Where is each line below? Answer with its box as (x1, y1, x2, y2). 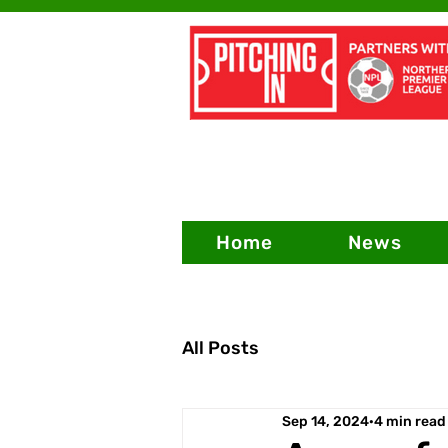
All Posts (182, 336, 259, 359)
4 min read (374, 412, 446, 430)
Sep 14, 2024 (282, 412, 369, 430)
